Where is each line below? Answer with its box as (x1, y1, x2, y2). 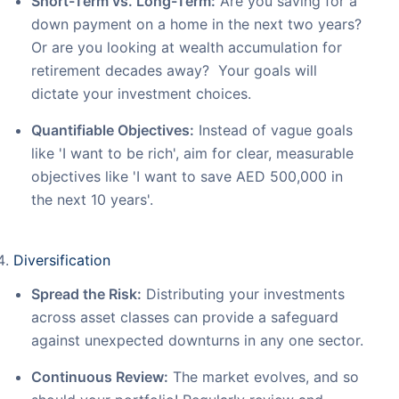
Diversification (13, 251, 110, 270)
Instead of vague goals (194, 121, 353, 140)
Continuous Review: (31, 368, 168, 387)
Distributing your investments (142, 285, 345, 304)
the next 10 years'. (31, 191, 153, 209)
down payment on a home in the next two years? (31, 15, 362, 34)
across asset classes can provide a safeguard (31, 308, 338, 327)
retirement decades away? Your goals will (31, 61, 317, 80)
